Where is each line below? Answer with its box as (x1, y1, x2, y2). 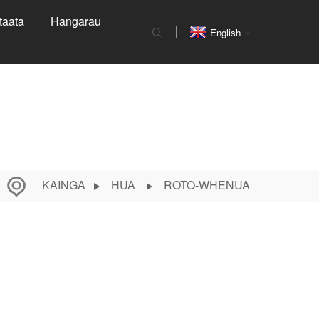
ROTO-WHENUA (164, 177, 250, 194)
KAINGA (42, 177, 85, 194)
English (210, 25, 241, 39)
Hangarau (50, 13, 101, 29)
